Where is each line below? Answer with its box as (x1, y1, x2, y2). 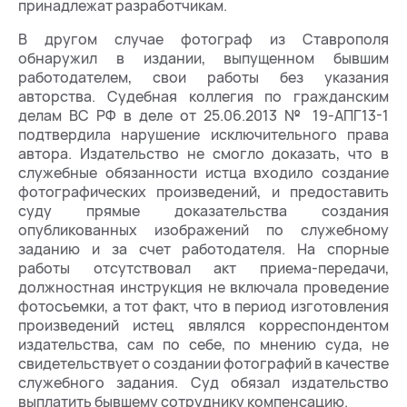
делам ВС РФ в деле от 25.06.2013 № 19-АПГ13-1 (18, 104, 389, 125)
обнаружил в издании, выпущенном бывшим (18, 47, 389, 68)
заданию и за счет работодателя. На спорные (18, 238, 389, 259)
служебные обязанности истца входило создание (18, 162, 389, 183)
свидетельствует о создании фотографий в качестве (18, 352, 389, 373)
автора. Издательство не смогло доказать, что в (18, 143, 389, 164)
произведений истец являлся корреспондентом (18, 314, 389, 335)
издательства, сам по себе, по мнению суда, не (18, 333, 389, 354)
